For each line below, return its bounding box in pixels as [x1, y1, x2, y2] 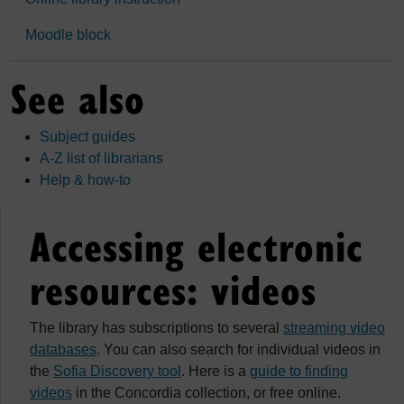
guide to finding [250, 363, 348, 379]
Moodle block [25, 27, 111, 42]
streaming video [283, 320, 385, 335]
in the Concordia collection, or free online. [72, 385, 341, 400]
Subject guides [40, 129, 135, 144]
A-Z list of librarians [40, 151, 163, 166]
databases [30, 342, 96, 357]
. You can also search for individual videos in [96, 342, 381, 357]
